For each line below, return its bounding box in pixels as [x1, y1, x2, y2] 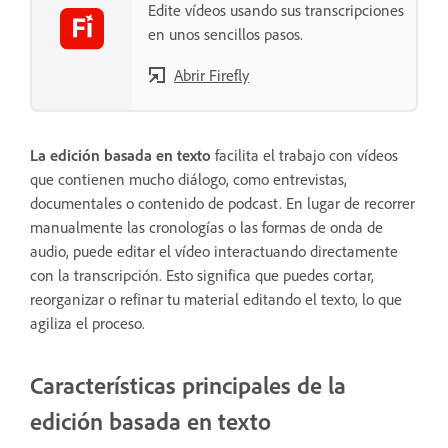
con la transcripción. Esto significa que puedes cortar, [30, 264, 374, 285]
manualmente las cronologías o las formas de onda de [30, 216, 383, 237]
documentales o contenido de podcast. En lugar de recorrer [30, 192, 415, 213]
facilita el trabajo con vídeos [211, 144, 398, 165]
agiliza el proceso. [30, 312, 149, 333]
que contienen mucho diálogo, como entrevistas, [30, 168, 347, 189]
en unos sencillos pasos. [148, 23, 303, 44]
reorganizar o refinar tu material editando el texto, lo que [30, 288, 402, 309]
